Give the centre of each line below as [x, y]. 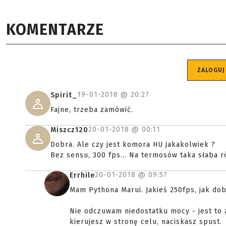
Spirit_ [64, 95]
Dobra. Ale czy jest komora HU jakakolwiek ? [133, 145]
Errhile [82, 175]
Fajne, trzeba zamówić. [92, 110]
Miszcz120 [69, 130]
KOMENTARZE [55, 30]
